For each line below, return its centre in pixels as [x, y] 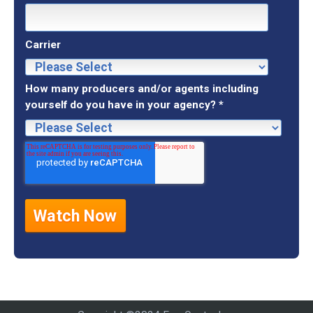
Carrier [43, 44]
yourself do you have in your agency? [120, 105]
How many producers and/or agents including [141, 89]
